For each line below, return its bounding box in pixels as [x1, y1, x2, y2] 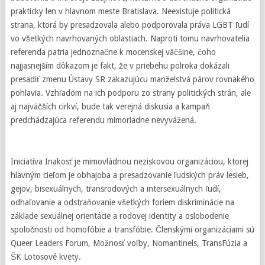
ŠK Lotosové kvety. [10, 252, 81, 261]
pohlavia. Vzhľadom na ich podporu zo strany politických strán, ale [10, 88, 251, 98]
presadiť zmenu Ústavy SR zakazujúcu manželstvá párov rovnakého [10, 75, 254, 84]
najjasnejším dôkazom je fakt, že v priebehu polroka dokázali [10, 61, 230, 70]
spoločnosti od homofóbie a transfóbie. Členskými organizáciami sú [10, 225, 254, 234]
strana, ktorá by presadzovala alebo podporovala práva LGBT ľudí [10, 20, 249, 30]
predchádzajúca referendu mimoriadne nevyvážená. [10, 115, 196, 125]
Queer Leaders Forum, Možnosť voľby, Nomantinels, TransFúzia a [10, 238, 247, 248]
